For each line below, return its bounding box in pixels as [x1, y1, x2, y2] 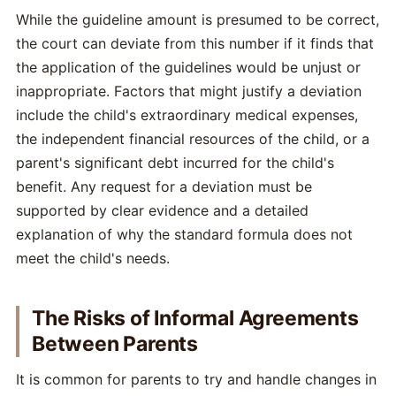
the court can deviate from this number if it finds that [16, 34, 374, 53]
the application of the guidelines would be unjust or [16, 58, 361, 77]
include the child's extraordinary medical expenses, [16, 106, 358, 125]
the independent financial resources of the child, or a [16, 130, 369, 148]
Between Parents [32, 331, 199, 357]
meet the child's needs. [16, 249, 170, 268]
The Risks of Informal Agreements [32, 306, 359, 331]
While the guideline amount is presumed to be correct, [16, 11, 379, 29]
